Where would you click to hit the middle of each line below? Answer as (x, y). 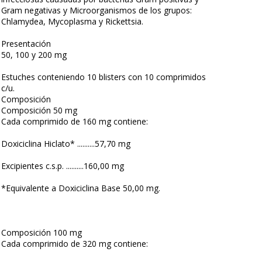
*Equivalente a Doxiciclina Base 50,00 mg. (81, 188)
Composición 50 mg (39, 110)
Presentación (26, 44)
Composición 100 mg (42, 232)
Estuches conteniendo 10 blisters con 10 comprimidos (104, 77)
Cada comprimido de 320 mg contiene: (75, 244)
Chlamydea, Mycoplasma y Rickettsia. (72, 21)
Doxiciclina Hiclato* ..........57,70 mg (66, 144)
